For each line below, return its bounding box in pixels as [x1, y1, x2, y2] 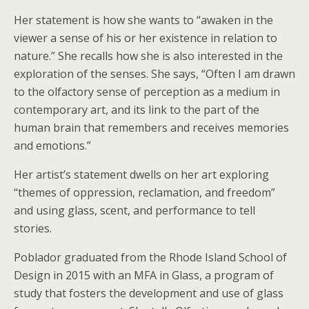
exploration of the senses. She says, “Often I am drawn [14, 66, 295, 81]
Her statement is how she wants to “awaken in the [14, 12, 273, 28]
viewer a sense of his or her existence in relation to [14, 30, 277, 46]
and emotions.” [14, 137, 91, 153]
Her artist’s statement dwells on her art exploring [14, 166, 269, 182]
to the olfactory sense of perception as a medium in [14, 83, 280, 99]
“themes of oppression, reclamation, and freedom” [14, 184, 275, 200]
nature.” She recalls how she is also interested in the [14, 48, 283, 63]
